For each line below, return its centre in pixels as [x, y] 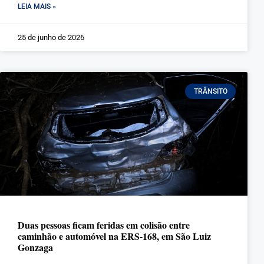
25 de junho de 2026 [51, 37]
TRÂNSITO [210, 92]
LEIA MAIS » [37, 6]
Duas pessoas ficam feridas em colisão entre [104, 225]
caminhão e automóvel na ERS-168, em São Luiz [114, 236]
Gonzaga [35, 247]
